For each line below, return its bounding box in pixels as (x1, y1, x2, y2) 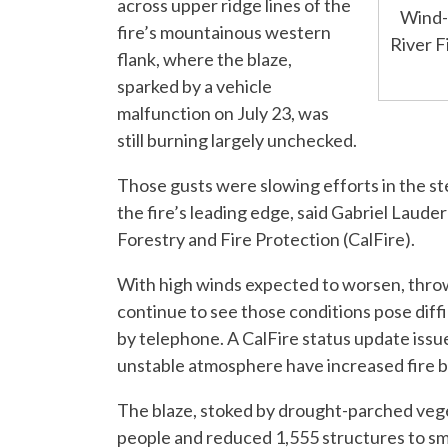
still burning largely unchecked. (117, 129, 357, 152)
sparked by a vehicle (117, 75, 272, 98)
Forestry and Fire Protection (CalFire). (117, 228, 415, 251)
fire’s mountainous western (117, 21, 331, 44)
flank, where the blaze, (117, 48, 292, 71)
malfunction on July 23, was (117, 102, 329, 125)
